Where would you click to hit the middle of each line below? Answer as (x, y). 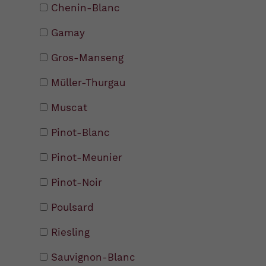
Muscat (69, 108)
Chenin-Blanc (86, 8)
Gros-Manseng (88, 58)
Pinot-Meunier (87, 158)
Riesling (71, 232)
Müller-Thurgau (88, 83)
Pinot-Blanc (81, 133)
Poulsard (73, 208)
